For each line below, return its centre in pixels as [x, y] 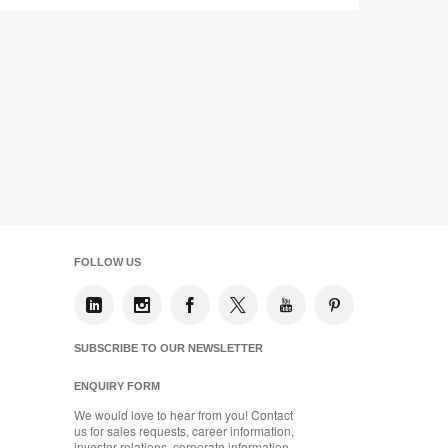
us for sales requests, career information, [184, 431]
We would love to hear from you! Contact [183, 415]
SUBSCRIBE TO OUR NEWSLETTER [168, 348]
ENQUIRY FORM [117, 386]
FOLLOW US [107, 262]
